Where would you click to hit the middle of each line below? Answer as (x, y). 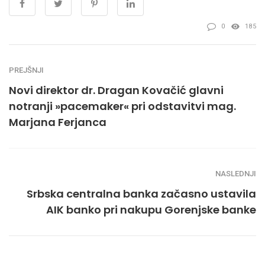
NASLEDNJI (236, 173)
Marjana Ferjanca (58, 122)
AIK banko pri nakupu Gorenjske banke (151, 209)
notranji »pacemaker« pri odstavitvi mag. (122, 106)
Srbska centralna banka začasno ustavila (141, 193)
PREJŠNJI (26, 70)
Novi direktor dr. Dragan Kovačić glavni (116, 90)
